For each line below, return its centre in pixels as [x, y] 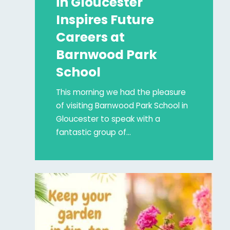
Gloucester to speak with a [108, 119]
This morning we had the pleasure [121, 92]
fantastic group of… [94, 132]
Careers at [91, 37]
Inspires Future [105, 20]
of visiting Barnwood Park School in [122, 105]
